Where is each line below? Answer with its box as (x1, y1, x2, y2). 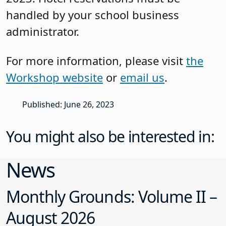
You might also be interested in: (6, 126, 214, 147)
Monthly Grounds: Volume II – (6, 186, 217, 208)
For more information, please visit (6, 52, 186, 68)
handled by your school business (6, 7, 179, 23)
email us (120, 69, 164, 85)
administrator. (6, 24, 79, 39)
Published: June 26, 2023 (22, 99, 114, 110)
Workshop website (6, 69, 103, 85)
